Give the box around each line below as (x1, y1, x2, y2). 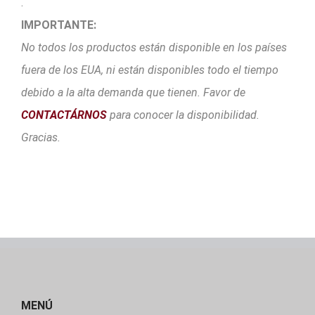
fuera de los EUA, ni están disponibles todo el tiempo (21, 63, 278, 77)
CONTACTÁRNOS (21, 108, 107, 122)
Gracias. (21, 131, 60, 145)
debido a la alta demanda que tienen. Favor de (21, 86, 245, 100)
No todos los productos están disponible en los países (21, 41, 287, 55)
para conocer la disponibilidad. (107, 108, 259, 122)
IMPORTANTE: (21, 18, 96, 32)
